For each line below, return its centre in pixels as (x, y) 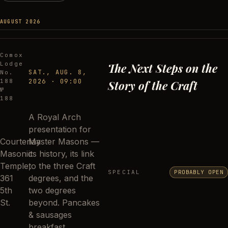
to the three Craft (62, 166)
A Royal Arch (55, 117)
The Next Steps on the (163, 68)
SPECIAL (124, 172)
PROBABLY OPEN (199, 172)
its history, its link (61, 154)
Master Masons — (64, 141)
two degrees (52, 190)
